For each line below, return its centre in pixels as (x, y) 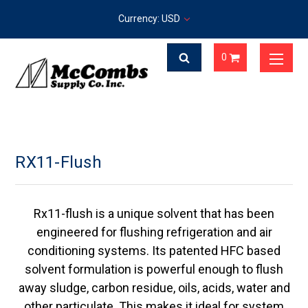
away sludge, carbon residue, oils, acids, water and (154, 288)
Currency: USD (150, 19)
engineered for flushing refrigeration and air (154, 232)
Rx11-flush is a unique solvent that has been (154, 213)
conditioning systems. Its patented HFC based (154, 251)
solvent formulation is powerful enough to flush (154, 269)
